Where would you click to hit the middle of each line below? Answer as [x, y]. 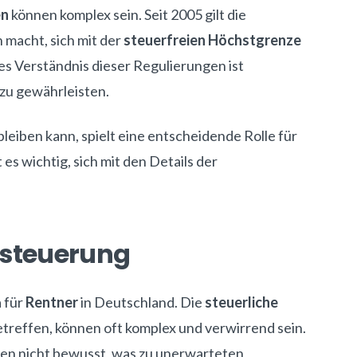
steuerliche [241, 302]
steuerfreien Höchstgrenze [212, 40]
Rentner [52, 302]
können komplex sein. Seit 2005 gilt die [127, 14]
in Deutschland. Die [141, 302]
